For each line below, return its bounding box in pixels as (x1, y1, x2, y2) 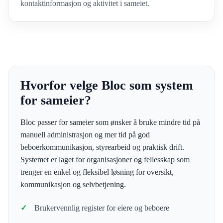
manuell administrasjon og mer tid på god (20, 130, 150, 139)
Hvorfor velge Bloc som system (20, 78, 193, 93)
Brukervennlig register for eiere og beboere (34, 204, 169, 212)
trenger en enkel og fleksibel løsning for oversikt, (20, 168, 174, 176)
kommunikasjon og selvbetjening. (20, 180, 126, 189)
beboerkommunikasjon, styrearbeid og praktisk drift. (20, 143, 184, 151)
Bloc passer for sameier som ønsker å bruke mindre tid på (20, 118, 200, 126)
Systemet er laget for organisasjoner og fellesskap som (20, 155, 190, 164)
